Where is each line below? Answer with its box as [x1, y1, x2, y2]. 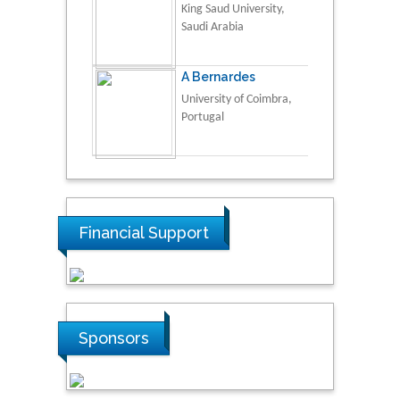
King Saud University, [181, 3, 285, 17]
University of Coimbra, [181, 93, 292, 107]
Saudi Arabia [181, 21, 244, 35]
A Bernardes [181, 70, 255, 85]
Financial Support [79, 223, 209, 243]
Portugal [181, 111, 224, 125]
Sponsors [79, 329, 149, 348]
